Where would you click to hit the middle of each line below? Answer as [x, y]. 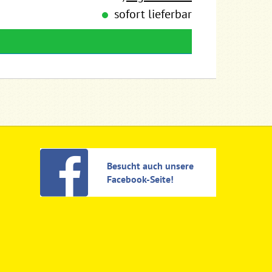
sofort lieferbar [153, 14]
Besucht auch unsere [150, 166]
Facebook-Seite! [140, 179]
